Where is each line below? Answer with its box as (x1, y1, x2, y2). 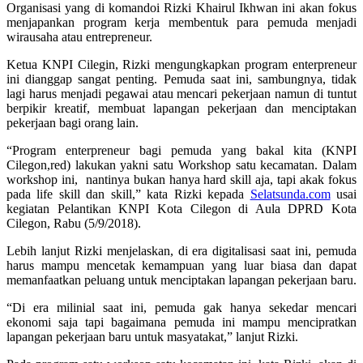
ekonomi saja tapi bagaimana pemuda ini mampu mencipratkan (6, 314, 357, 329)
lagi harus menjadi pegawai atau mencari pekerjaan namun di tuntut (6, 86, 357, 100)
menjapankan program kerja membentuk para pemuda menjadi (6, 15, 357, 29)
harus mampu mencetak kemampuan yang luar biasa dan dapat (6, 258, 357, 272)
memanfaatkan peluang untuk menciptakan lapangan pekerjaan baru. (6, 272, 357, 287)
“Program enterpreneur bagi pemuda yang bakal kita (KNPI (6, 143, 357, 157)
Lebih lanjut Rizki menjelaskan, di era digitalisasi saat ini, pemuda (6, 243, 357, 258)
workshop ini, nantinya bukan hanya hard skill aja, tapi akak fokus (6, 172, 357, 186)
